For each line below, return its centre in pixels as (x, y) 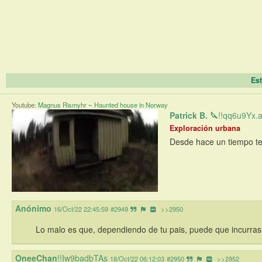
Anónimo (33, 208)
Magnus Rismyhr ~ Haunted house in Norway (103, 105)
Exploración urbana (205, 128)
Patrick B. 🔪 (194, 116)
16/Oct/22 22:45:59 (81, 209)
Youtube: (25, 105)
